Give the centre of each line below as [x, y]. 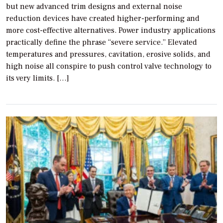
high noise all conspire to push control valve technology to [109, 66]
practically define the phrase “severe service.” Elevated [102, 42]
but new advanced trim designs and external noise [94, 6]
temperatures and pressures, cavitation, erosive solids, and [108, 54]
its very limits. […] [38, 78]
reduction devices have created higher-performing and [103, 18]
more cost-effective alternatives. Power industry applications [111, 30]
